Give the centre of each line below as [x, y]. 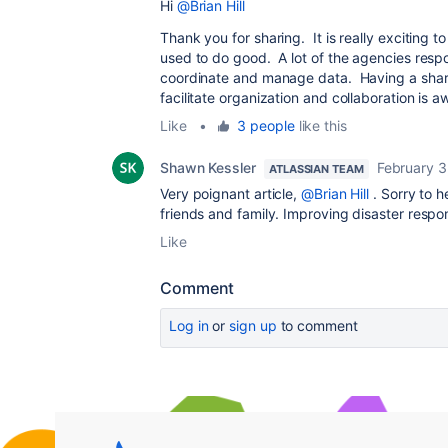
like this [320, 125]
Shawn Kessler [208, 167]
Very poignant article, [231, 193]
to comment [317, 325]
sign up [253, 325]
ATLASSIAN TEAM [316, 168]
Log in [189, 325]
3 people [266, 125]
